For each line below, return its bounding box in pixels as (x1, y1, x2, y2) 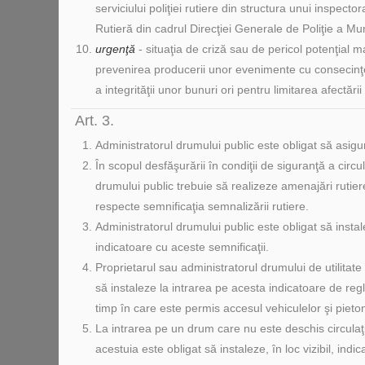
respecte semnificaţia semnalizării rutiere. (95, 200, 309, 213)
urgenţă (95, 42, 135, 55)
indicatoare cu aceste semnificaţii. (95, 240, 269, 253)
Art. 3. (75, 112, 114, 129)
